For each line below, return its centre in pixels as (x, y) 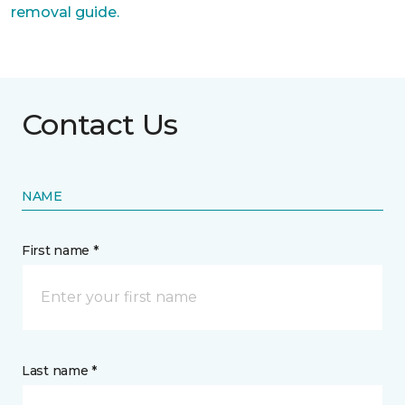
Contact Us (100, 124)
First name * (60, 250)
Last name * (59, 371)
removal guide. (65, 12)
